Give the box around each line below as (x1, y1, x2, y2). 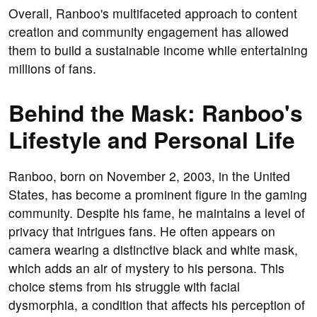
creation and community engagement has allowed (8, 23, 289, 41)
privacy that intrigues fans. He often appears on (8, 222, 275, 241)
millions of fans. (8, 59, 96, 78)
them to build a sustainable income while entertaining (8, 41, 308, 59)
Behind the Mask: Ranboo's (8, 96, 303, 129)
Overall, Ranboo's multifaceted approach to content (8, 4, 297, 23)
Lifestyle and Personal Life (8, 123, 295, 156)
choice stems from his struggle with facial (8, 277, 240, 296)
